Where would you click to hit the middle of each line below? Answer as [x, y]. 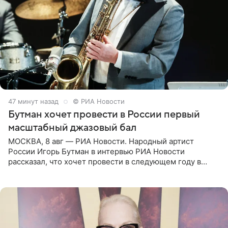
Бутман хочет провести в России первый [104, 115]
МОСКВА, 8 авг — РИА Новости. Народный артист [101, 141]
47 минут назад [33, 102]
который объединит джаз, [56, 182]
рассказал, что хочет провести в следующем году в [105, 162]
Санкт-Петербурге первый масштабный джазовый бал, [111, 172]
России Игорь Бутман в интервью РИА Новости [96, 152]
